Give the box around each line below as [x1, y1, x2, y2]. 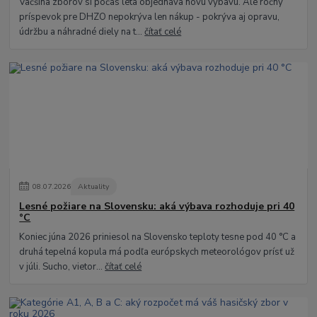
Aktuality [78, 180, 110, 192]
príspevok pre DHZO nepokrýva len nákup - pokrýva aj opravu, [19, 11, 280, 24]
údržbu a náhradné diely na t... [19, 25, 145, 39]
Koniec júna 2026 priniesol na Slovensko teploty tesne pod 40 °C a [19, 231, 296, 244]
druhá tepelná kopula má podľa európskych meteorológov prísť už [19, 246, 295, 259]
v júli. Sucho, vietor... [19, 260, 105, 274]
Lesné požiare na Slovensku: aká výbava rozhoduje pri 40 [19, 200, 295, 214]
